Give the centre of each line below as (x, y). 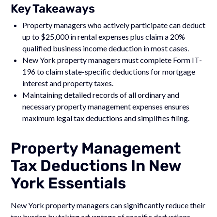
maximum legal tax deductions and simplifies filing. (106, 118)
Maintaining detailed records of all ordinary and (101, 94)
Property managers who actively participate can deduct (114, 25)
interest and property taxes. (68, 83)
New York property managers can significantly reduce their (108, 205)
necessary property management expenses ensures (106, 106)
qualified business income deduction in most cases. (106, 48)
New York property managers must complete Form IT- (112, 60)
